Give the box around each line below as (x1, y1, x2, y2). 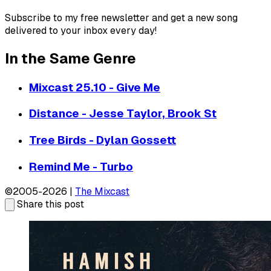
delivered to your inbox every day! (5, 24, 157, 37)
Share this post (17, 198, 84, 211)
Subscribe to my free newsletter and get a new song (5, 11, 238, 24)
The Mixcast (75, 185, 129, 198)
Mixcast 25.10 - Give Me (29, 79, 160, 95)
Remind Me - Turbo (29, 158, 133, 174)
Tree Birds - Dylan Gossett (29, 132, 176, 148)
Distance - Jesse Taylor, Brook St (29, 106, 217, 122)
